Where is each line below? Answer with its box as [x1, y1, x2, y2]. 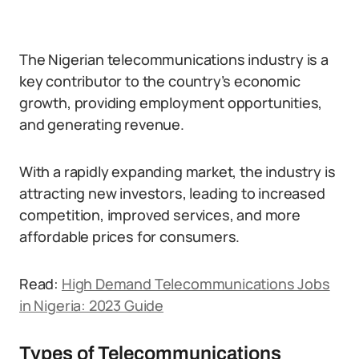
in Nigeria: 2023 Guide [19, 296, 164, 315]
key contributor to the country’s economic [19, 71, 301, 91]
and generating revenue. [19, 115, 184, 134]
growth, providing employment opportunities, [19, 93, 323, 112]
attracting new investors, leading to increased [19, 184, 325, 203]
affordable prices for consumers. [19, 227, 240, 246]
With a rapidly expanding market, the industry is [19, 162, 336, 181]
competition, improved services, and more [19, 205, 301, 224]
